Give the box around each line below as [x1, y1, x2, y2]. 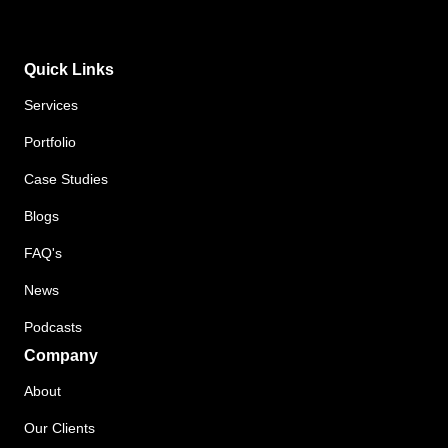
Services [24, 97, 78, 113]
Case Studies [24, 171, 108, 187]
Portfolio [24, 134, 76, 150]
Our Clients [24, 420, 95, 436]
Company [24, 346, 98, 364]
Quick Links [24, 60, 114, 78]
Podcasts [24, 319, 82, 335]
